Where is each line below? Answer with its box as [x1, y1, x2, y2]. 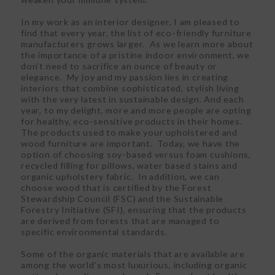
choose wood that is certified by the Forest [21, 182, 212, 193]
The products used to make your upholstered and [21, 126, 238, 137]
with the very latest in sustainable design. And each [21, 93, 244, 104]
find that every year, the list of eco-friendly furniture [21, 27, 252, 38]
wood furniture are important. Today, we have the [21, 137, 241, 149]
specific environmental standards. [21, 226, 168, 237]
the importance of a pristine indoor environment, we [21, 49, 250, 60]
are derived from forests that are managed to [21, 215, 220, 226]
